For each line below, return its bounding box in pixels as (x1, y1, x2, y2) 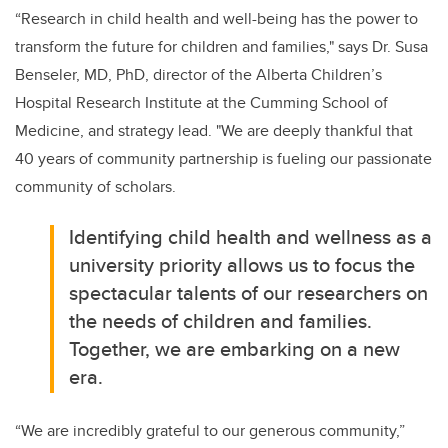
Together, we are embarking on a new (69, 334, 401, 364)
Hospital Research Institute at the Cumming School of (15, 91, 388, 115)
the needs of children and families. (69, 306, 373, 336)
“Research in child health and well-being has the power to (15, 7, 418, 31)
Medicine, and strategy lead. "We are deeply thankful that (15, 119, 413, 143)
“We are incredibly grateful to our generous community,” (15, 419, 405, 443)
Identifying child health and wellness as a (69, 222, 433, 252)
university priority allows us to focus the (69, 250, 416, 280)
